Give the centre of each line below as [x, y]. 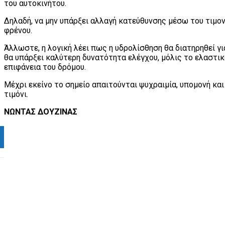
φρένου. [18, 30]
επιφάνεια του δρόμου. [45, 67]
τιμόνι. [16, 94]
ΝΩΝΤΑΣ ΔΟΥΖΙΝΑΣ [41, 111]
